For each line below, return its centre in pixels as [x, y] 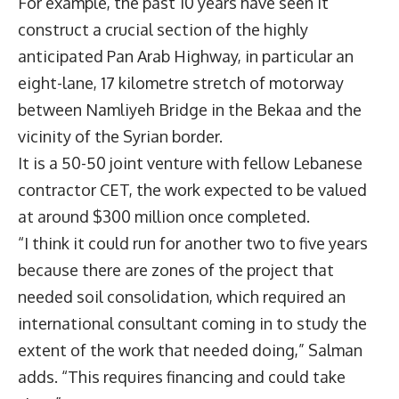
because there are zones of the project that [176, 269]
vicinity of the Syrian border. [120, 136]
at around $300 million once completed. [164, 216]
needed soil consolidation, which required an [182, 296]
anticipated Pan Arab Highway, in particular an [186, 56]
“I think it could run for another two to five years [193, 243]
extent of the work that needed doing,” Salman [190, 350]
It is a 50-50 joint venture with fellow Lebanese [190, 163]
